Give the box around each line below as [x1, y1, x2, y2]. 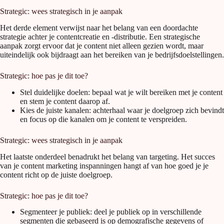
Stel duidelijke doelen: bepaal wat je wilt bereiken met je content [20, 87, 222, 96]
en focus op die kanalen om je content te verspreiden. [20, 114, 187, 123]
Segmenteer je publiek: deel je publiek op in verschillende [20, 207, 201, 216]
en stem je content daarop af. [20, 96, 110, 105]
